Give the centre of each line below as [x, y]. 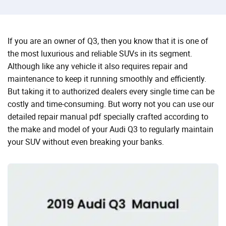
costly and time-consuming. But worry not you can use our [111, 104]
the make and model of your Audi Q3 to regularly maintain [110, 129]
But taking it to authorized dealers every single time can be [111, 91]
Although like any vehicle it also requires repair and [98, 66]
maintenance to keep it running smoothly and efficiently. [107, 79]
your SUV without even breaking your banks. [86, 142]
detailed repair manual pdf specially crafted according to [108, 117]
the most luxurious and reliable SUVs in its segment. [100, 53]
